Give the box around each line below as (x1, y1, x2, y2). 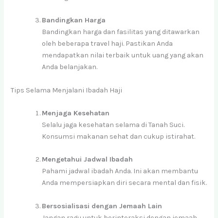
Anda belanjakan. (42, 63, 98, 72)
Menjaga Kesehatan (42, 109, 110, 118)
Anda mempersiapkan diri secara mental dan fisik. (42, 179, 207, 187)
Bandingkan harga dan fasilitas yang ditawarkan (42, 28, 200, 36)
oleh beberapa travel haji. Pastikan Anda (42, 39, 173, 48)
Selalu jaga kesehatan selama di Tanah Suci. (42, 121, 185, 129)
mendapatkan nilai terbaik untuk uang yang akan (42, 51, 204, 60)
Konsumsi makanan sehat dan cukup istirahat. (42, 132, 196, 141)
